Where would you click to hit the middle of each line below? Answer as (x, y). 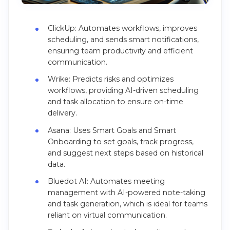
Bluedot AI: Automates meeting (106, 181)
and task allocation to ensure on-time (115, 102)
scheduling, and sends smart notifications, (123, 40)
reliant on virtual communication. (107, 215)
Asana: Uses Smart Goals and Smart (112, 130)
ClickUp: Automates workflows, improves (122, 28)
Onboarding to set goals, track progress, (120, 141)
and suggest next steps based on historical (125, 153)
